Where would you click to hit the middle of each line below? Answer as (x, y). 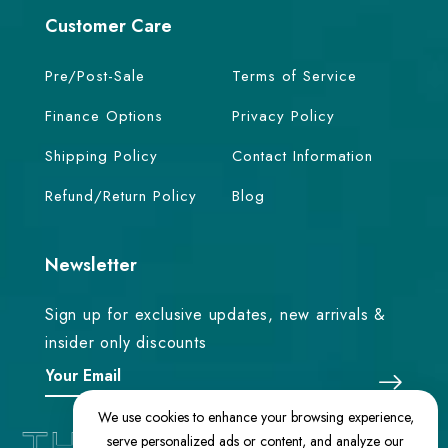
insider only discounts (126, 342)
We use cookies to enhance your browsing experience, (255, 417)
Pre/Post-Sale (95, 75)
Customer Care (108, 25)
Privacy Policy (283, 115)
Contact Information (302, 155)
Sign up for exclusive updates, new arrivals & (215, 314)
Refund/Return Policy (121, 195)
